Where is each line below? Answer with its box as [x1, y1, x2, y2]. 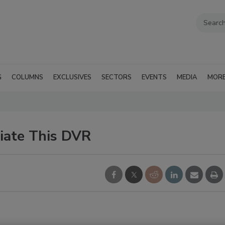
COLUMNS [12, 72, 43, 82]
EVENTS [142, 72, 167, 82]
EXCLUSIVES [53, 72, 91, 82]
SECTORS [101, 72, 132, 82]
